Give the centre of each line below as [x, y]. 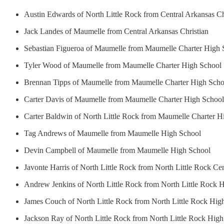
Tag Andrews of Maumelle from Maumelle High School [112, 133]
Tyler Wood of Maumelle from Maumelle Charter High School [123, 65]
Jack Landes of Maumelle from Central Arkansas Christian [116, 31]
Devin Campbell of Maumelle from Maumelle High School [117, 150]
